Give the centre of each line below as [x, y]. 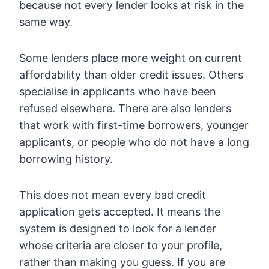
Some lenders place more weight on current [131, 58]
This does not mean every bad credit [113, 195]
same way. [46, 22]
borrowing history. [66, 159]
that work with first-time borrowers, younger [134, 125]
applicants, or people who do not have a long [134, 142]
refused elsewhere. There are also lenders [125, 108]
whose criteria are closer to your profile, [121, 245]
